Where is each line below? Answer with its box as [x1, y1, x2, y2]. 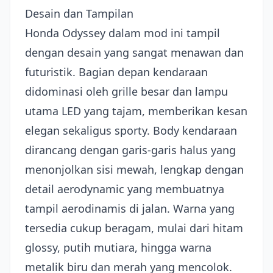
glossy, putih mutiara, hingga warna [25, 240, 211, 255]
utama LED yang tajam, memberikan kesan [25, 104, 247, 118]
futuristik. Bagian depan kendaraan [25, 65, 208, 79]
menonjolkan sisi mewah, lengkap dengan [25, 162, 244, 177]
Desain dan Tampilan [25, 6, 133, 21]
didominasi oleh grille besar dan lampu [25, 84, 228, 99]
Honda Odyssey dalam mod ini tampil [25, 26, 220, 40]
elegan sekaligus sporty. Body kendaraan [25, 123, 237, 138]
